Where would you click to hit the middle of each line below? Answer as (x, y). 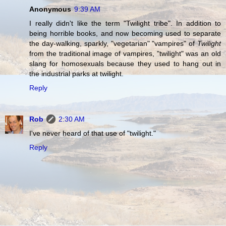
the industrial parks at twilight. (76, 74)
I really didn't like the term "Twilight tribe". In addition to (125, 23)
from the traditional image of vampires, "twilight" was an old (125, 54)
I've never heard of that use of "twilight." (93, 133)
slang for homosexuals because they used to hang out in (125, 64)
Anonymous (50, 9)
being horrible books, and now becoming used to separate (125, 34)
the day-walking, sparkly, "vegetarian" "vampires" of (113, 44)
